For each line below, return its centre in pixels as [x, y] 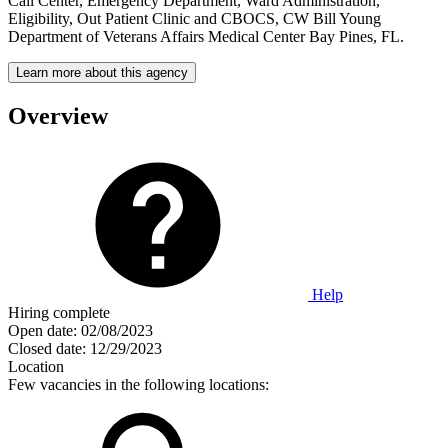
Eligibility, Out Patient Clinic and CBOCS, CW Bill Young [194, 18]
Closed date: [47, 348]
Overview [58, 115]
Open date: [42, 330]
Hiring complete [59, 312]
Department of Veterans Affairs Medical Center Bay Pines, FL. [206, 36]
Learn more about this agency [102, 72]
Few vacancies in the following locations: [138, 384]
